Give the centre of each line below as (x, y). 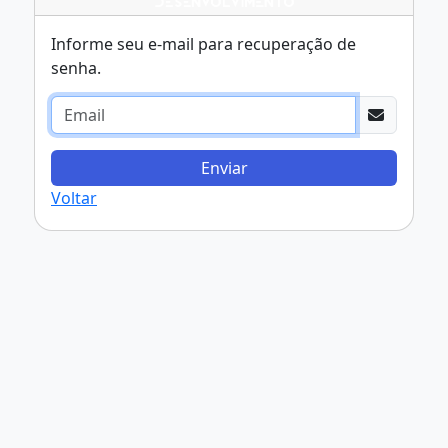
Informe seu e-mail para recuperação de (203, 44)
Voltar (74, 198)
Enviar (224, 168)
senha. (76, 68)
